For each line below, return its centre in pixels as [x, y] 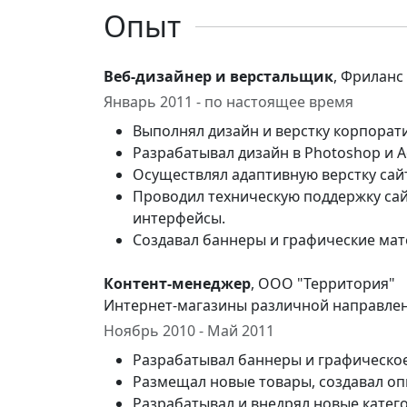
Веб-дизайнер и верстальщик [218, 76]
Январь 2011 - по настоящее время [228, 102]
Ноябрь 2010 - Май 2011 [189, 331]
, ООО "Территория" [323, 283]
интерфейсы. [179, 218]
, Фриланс [368, 76]
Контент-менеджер [177, 283]
